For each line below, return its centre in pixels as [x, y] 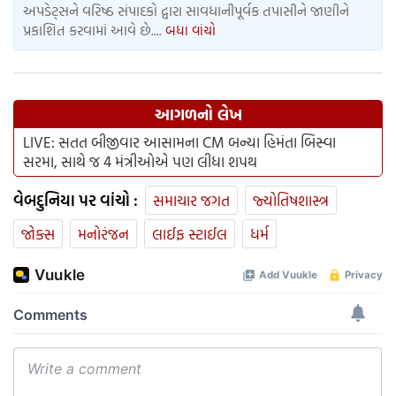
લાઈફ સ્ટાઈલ [190, 234]
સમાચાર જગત [191, 201]
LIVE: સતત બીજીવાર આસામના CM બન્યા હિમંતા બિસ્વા [179, 142]
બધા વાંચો [190, 31]
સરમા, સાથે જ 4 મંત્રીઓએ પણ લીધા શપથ [140, 162]
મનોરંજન [103, 234]
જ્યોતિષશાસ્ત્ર [291, 201]
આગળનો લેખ [198, 115]
